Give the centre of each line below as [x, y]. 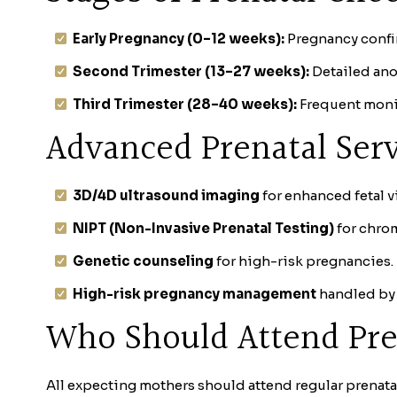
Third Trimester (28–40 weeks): [185, 104]
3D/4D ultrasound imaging [166, 195]
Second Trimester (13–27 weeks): [191, 71]
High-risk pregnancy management [195, 293]
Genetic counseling [143, 261]
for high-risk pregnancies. [304, 261]
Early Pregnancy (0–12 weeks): [179, 38]
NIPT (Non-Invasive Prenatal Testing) [203, 228]
